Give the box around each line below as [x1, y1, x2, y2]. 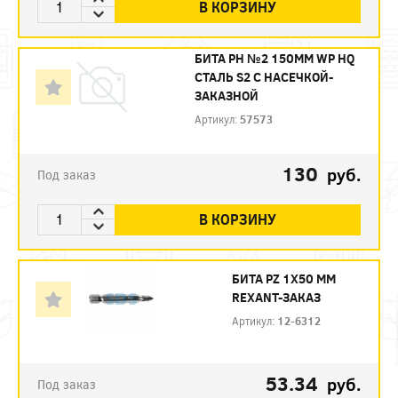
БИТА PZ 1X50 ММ [231, 269, 336, 287]
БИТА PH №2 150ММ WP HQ [195, 49, 355, 67]
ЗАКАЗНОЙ [195, 86, 259, 104]
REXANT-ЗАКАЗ [231, 288, 321, 306]
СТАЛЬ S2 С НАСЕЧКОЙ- [195, 68, 334, 85]
